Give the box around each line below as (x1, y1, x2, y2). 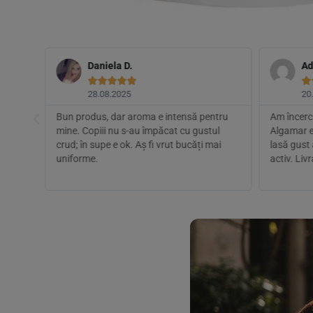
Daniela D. (87, 60, 132, 72)
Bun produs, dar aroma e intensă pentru (56, 111, 228, 123)
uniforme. (56, 153, 98, 165)
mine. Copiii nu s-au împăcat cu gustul (56, 125, 219, 137)
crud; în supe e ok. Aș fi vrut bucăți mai (56, 139, 221, 151)
